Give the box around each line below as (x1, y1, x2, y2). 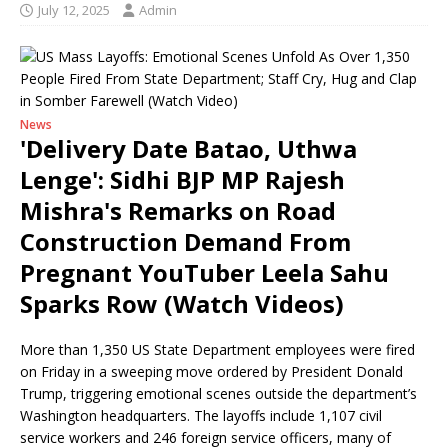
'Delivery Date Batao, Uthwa (20, 132, 357, 165)
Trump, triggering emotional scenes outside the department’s (20, 384, 417, 403)
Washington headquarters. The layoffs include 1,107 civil (20, 406, 382, 425)
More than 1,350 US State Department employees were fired (20, 340, 415, 359)
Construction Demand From (20, 225, 351, 258)
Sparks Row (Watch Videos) (20, 287, 344, 320)
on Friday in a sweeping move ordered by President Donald (20, 362, 403, 381)
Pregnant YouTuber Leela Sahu (20, 256, 389, 289)
